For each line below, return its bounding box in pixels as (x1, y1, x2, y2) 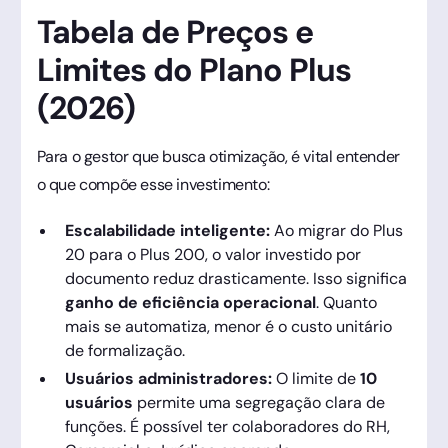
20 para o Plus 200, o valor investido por (64, 243, 361, 265)
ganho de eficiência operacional (64, 291, 316, 313)
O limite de (271, 367, 360, 389)
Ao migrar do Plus (269, 219, 403, 241)
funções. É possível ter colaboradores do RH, (64, 415, 390, 437)
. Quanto (315, 291, 377, 313)
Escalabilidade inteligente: (64, 219, 270, 241)
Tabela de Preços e (36, 10, 314, 53)
